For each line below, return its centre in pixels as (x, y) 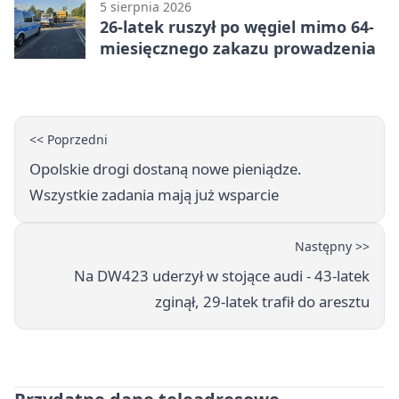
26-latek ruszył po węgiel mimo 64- (237, 26)
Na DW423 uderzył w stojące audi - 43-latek (222, 275)
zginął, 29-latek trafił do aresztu (262, 301)
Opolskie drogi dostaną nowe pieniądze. (166, 168)
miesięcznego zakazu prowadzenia (238, 48)
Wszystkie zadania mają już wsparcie (154, 194)
